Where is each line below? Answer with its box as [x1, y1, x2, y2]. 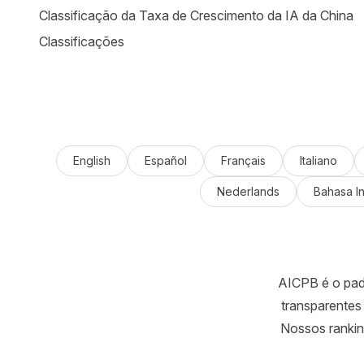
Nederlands [216, 184, 279, 198]
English [72, 154, 110, 167]
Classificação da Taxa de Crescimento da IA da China [39, 7, 353, 24]
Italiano [299, 154, 337, 167]
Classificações [39, 33, 124, 50]
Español [144, 154, 187, 167]
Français [220, 154, 266, 167]
